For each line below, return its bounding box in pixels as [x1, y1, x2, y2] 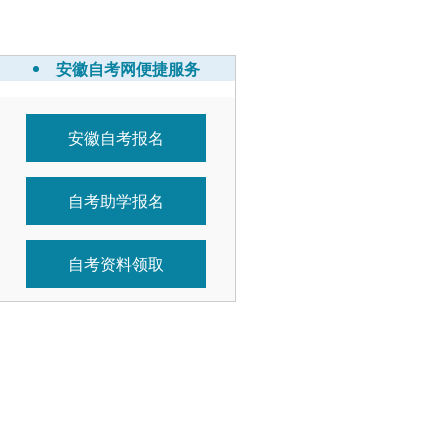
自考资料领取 [68, 251, 164, 275]
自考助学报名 [68, 188, 164, 212]
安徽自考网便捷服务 [55, 56, 200, 80]
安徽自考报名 [68, 125, 164, 149]
